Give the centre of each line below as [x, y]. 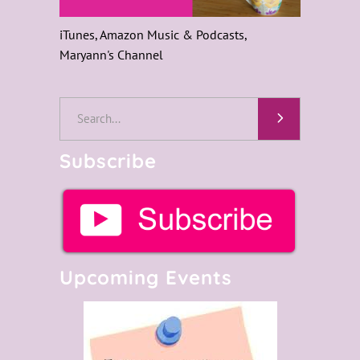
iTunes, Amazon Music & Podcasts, [153, 34]
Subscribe [108, 160]
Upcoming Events [146, 278]
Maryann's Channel [111, 54]
